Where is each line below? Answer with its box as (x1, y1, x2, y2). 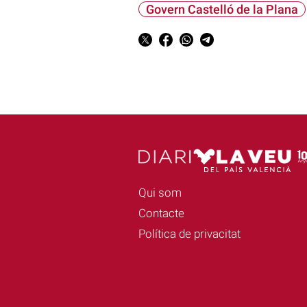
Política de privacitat (138, 226, 241, 241)
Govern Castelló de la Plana (145, 2, 298, 17)
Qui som (138, 185, 182, 199)
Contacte (138, 206, 184, 220)
